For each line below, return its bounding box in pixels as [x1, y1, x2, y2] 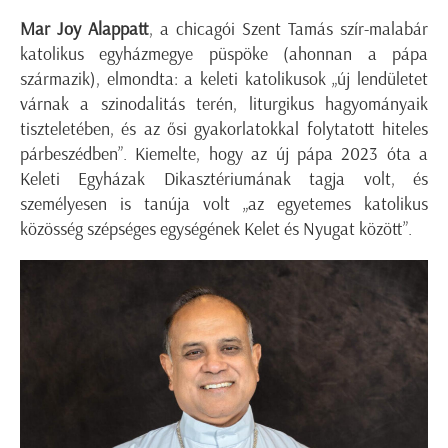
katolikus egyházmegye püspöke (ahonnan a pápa [20, 43, 428, 66]
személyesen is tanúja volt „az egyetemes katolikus [20, 193, 428, 216]
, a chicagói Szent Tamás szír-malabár [149, 18, 428, 41]
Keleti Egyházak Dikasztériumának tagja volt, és [20, 168, 428, 191]
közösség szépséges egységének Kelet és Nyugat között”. [20, 218, 412, 241]
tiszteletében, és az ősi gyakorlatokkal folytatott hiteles [20, 118, 428, 141]
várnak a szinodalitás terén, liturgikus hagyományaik [20, 93, 428, 116]
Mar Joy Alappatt [20, 18, 149, 41]
